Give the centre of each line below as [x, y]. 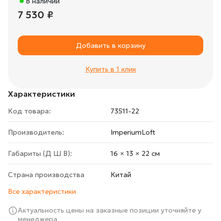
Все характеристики [42, 191]
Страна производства [46, 175]
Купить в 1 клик [110, 69]
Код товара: [29, 111]
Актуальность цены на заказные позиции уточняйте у [110, 210]
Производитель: [36, 132]
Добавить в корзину [110, 45]
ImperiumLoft [133, 132]
